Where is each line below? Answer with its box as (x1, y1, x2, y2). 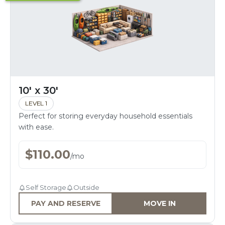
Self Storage (26, 183, 66, 191)
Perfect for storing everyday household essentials (19, 111, 192, 121)
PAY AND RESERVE (31, 199, 100, 208)
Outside (73, 183, 99, 191)
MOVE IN (143, 199, 176, 208)
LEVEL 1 (25, 99, 47, 107)
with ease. (19, 123, 54, 132)
